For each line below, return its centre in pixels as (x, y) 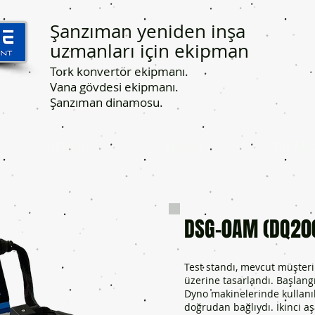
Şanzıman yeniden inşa (148, 31)
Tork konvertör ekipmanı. (119, 71)
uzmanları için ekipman (149, 51)
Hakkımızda (70, 146)
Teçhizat (185, 146)
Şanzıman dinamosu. (107, 102)
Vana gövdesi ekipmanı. (114, 87)
